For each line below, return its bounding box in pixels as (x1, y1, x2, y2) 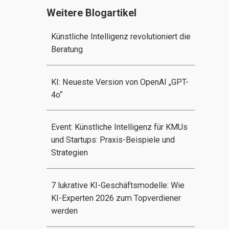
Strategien (51, 148, 88, 158)
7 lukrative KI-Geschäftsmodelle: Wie (51, 180, 185, 191)
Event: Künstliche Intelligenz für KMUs (51, 122, 188, 132)
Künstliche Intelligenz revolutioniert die (51, 31, 191, 41)
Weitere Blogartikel (46, 6, 136, 19)
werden (51, 206, 78, 216)
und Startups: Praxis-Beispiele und (51, 135, 175, 145)
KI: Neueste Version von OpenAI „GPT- (51, 77, 189, 87)
